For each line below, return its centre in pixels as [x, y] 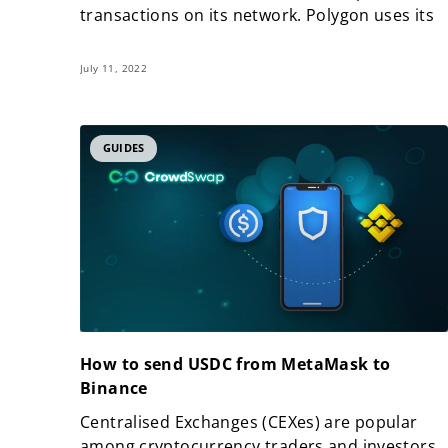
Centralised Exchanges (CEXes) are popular [249, 422]
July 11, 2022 [114, 67]
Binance [114, 388]
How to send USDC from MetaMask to [235, 364]
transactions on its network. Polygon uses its [257, 14]
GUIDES [124, 148]
